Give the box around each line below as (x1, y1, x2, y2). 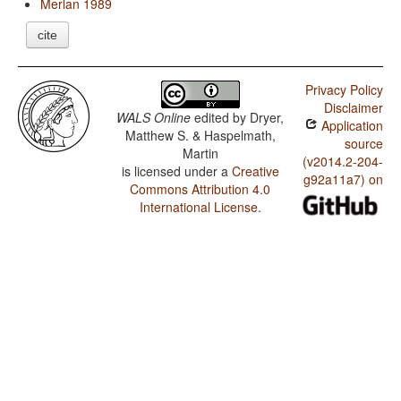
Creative (231, 162, 279, 181)
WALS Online (116, 108, 192, 127)
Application (317, 116, 383, 135)
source (344, 134, 383, 153)
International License (139, 198, 258, 217)
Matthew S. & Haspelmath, (124, 126, 276, 145)
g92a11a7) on (303, 170, 383, 189)
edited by (191, 108, 251, 127)
